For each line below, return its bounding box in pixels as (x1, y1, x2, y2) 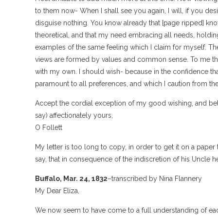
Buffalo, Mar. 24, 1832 (35, 175, 108, 182)
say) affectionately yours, (35, 111, 113, 119)
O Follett (35, 124, 62, 131)
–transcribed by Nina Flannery (108, 175, 202, 182)
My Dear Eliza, (35, 187, 79, 195)
